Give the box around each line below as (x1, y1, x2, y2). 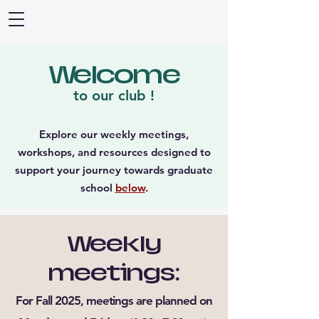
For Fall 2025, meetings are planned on (16, 293, 212, 308)
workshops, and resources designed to (17, 145, 211, 159)
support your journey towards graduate (15, 163, 213, 177)
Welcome (48, 61, 180, 89)
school (80, 181, 115, 194)
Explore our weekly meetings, (39, 127, 189, 141)
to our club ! (73, 87, 155, 104)
